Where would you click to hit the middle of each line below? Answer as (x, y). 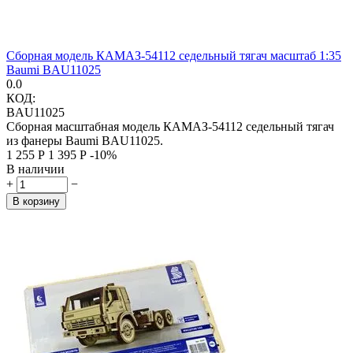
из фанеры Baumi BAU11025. (86, 140)
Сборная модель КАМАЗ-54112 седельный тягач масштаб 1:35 (174, 55)
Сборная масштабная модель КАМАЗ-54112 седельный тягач (170, 126)
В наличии (35, 169)
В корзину (36, 201)
